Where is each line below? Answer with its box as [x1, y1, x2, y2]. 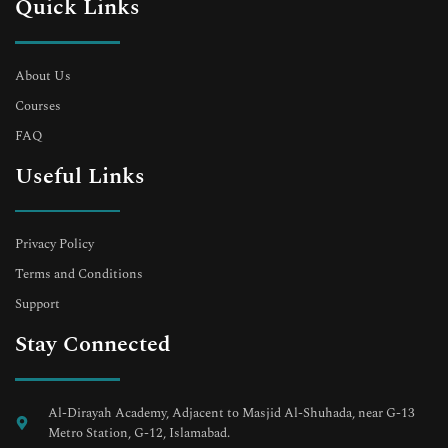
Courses [15, 95, 61, 116]
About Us [15, 65, 71, 86]
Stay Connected [15, 328, 171, 362]
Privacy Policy [15, 234, 94, 255]
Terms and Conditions [15, 264, 143, 285]
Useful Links [15, 159, 145, 193]
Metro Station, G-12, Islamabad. [47, 422, 230, 443]
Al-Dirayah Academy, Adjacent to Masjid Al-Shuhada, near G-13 [47, 402, 415, 423]
